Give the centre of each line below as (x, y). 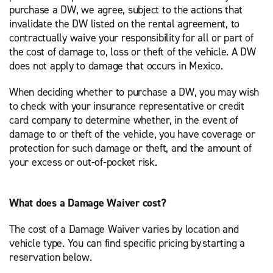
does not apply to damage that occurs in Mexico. (116, 66)
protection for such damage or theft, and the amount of (130, 148)
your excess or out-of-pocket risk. (85, 162)
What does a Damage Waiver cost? (88, 203)
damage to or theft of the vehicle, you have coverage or (132, 134)
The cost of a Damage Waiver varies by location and (124, 229)
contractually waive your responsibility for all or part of (131, 38)
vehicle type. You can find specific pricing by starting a (127, 243)
